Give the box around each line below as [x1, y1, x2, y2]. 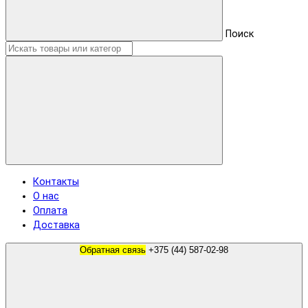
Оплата [33, 205, 67, 217]
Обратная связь [80, 244, 146, 255]
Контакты [33, 176, 79, 188]
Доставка [33, 219, 80, 232]
